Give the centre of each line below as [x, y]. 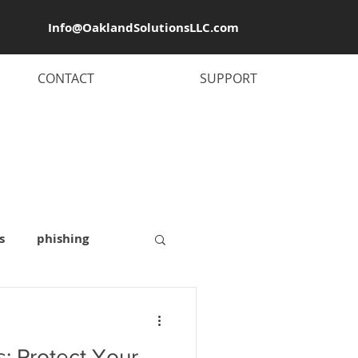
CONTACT [66, 78]
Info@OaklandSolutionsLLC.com [143, 28]
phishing [63, 239]
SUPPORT [229, 78]
